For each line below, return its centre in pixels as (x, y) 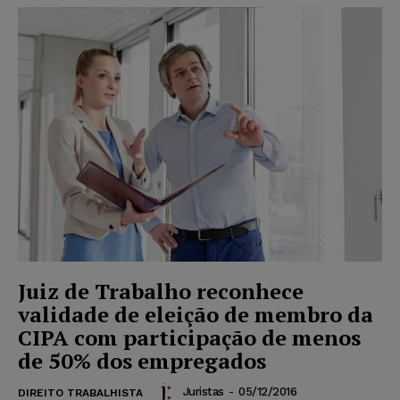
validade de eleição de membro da (196, 315)
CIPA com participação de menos (189, 338)
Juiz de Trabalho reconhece (161, 292)
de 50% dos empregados (142, 361)
